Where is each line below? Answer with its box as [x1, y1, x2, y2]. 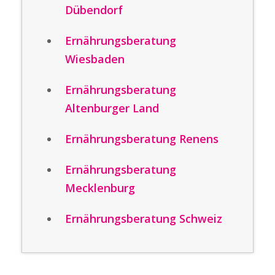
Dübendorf [65, 2, 123, 17]
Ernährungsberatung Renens [65, 131, 219, 146]
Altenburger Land [65, 101, 159, 115]
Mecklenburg [65, 180, 135, 195]
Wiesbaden [65, 52, 125, 66]
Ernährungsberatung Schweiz [65, 211, 222, 226]
